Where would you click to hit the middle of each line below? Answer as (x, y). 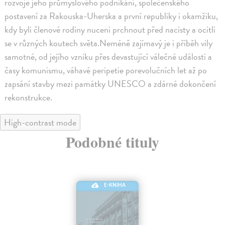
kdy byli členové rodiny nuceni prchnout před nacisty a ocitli (110, 30)
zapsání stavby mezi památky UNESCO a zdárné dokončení (110, 84)
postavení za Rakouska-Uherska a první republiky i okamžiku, (111, 16)
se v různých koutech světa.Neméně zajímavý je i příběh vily (109, 43)
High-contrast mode (40, 123)
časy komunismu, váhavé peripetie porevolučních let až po (106, 70)
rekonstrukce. (29, 97)
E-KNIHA (115, 185)
